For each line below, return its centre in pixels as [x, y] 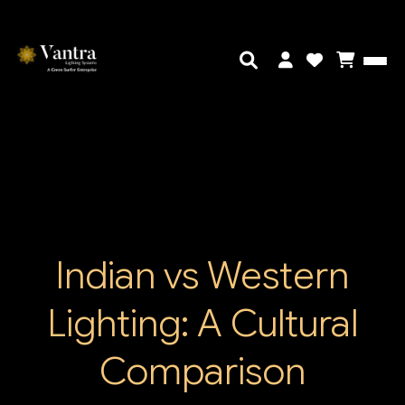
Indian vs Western [202, 276]
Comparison [202, 372]
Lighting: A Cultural [202, 324]
